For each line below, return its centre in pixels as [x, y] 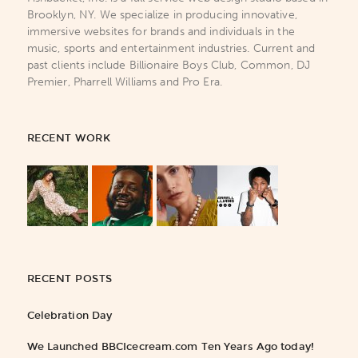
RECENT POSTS [70, 278]
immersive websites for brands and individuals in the [161, 31]
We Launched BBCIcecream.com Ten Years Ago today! [170, 346]
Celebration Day [70, 315]
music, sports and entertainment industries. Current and [171, 48]
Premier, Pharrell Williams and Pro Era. [125, 82]
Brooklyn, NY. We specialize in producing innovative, [162, 14]
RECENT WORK [69, 137]
